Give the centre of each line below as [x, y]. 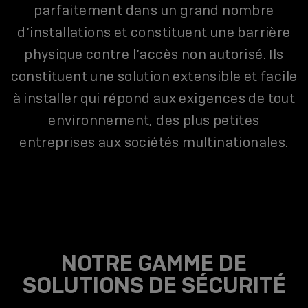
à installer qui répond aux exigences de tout [154, 98]
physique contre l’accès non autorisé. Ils [154, 54]
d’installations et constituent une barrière [154, 32]
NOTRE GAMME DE [154, 264]
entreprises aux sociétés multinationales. [154, 142]
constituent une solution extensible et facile [154, 76]
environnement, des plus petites [154, 120]
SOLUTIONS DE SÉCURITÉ [154, 286]
